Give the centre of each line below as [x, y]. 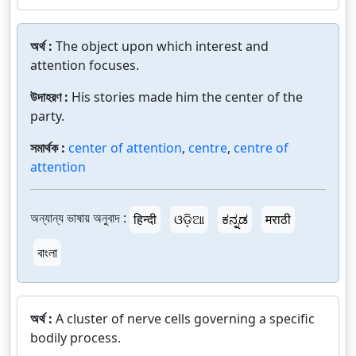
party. [47, 116]
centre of [261, 148]
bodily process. [75, 338]
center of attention [125, 148]
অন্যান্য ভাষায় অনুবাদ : [78, 218]
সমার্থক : [49, 148]
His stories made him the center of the [187, 97]
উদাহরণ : [51, 97]
